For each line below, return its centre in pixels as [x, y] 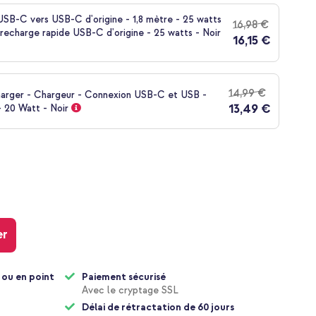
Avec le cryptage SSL [130, 291]
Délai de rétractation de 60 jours [158, 308]
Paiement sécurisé [124, 277]
